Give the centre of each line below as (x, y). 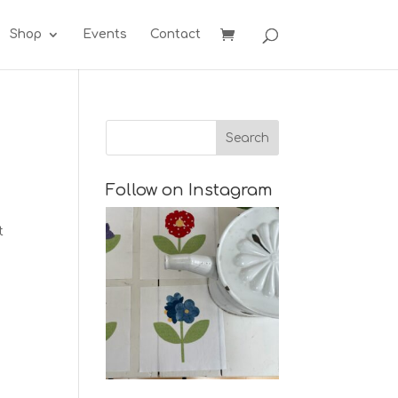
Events (104, 34)
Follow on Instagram (190, 190)
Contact (175, 34)
